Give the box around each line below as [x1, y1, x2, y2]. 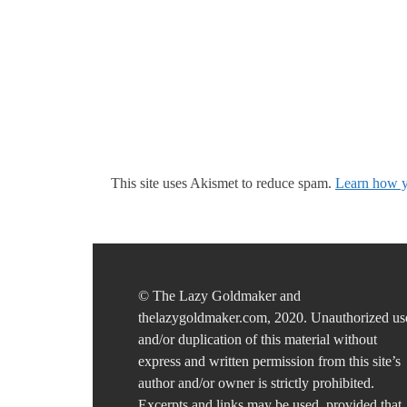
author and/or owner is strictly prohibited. [138, 375, 374, 391]
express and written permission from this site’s [138, 353, 401, 369]
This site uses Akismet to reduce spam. [111, 175, 335, 191]
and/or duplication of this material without [138, 332, 377, 347]
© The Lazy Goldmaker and [138, 288, 301, 303]
